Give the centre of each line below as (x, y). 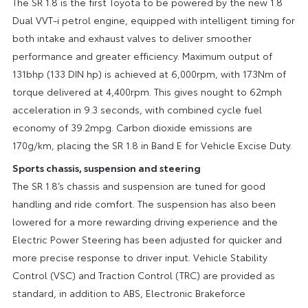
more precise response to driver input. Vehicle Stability (140, 257)
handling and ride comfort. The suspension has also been (144, 203)
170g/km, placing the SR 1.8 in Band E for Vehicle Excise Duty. (152, 145)
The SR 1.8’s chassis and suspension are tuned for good (139, 185)
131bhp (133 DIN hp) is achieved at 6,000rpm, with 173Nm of (149, 73)
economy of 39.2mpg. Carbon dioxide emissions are (132, 127)
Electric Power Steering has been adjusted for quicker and (147, 239)
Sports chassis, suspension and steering (106, 167)
